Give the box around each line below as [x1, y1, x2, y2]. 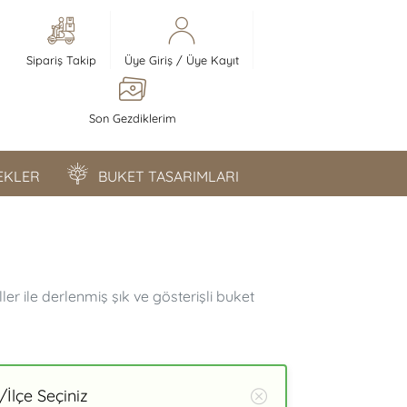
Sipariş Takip [25, 53, 96, 67]
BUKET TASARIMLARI [98, 167, 239, 185]
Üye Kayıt [185, 53, 239, 67]
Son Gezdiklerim [89, 111, 176, 125]
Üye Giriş [124, 53, 173, 67]
